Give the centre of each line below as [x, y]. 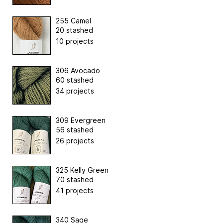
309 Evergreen [81, 120]
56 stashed [75, 129]
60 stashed [75, 80]
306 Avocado [78, 70]
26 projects [75, 140]
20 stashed [74, 30]
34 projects [75, 91]
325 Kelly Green [82, 170]
